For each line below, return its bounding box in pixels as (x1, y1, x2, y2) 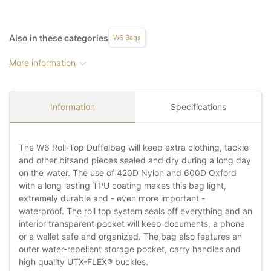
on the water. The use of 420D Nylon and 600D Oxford (19, 168, 237, 178)
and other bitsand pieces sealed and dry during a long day (19, 155, 251, 166)
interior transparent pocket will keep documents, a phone (19, 218, 245, 229)
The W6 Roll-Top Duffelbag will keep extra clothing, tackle (19, 142, 249, 153)
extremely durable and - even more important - (19, 193, 205, 204)
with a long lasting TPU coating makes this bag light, (19, 180, 226, 191)
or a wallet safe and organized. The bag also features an (19, 231, 242, 242)
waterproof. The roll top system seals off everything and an (19, 206, 252, 217)
